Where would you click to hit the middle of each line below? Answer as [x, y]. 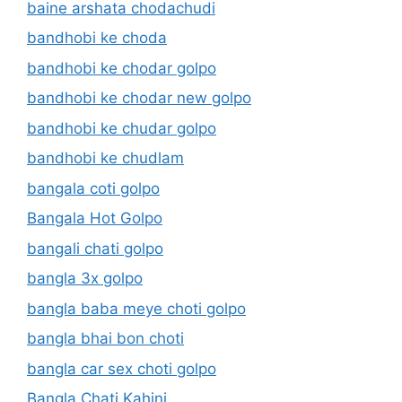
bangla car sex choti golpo [122, 368]
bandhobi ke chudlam [105, 158]
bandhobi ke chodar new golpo [139, 98]
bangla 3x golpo [85, 278]
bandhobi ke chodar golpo [122, 68]
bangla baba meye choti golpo [136, 308]
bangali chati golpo [95, 248]
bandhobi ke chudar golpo [122, 128]
